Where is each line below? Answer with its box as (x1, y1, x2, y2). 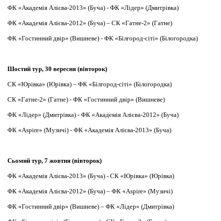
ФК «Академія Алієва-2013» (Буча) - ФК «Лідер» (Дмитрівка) (7, 4, 179, 11)
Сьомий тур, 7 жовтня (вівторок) (7, 157, 102, 164)
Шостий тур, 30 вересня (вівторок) (7, 65, 107, 73)
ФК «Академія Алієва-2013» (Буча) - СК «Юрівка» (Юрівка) (7, 172, 174, 180)
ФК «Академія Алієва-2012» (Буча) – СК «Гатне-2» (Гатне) (7, 19, 172, 27)
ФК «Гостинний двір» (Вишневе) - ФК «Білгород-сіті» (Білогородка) (7, 35, 198, 42)
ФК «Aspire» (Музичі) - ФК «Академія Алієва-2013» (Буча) (7, 126, 171, 134)
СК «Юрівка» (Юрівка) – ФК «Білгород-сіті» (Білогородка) (7, 80, 172, 88)
